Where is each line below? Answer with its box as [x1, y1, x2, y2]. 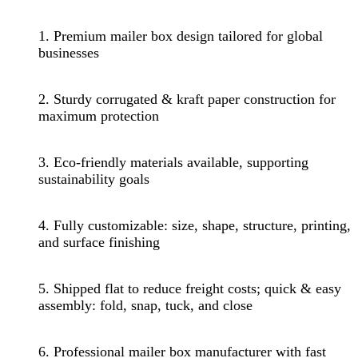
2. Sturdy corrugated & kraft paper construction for [38, 90, 336, 107]
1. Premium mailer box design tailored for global [38, 27, 323, 44]
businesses [38, 44, 99, 61]
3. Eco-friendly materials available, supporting [38, 153, 308, 170]
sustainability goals [38, 170, 149, 187]
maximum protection [38, 107, 159, 124]
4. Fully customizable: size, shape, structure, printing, [38, 217, 351, 233]
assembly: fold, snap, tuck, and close [38, 296, 253, 313]
